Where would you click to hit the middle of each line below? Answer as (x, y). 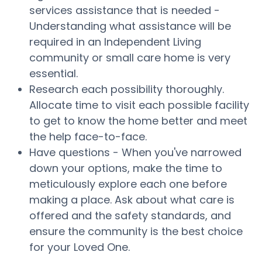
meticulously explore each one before (128, 184)
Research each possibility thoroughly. (127, 89)
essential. (54, 73)
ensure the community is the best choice (136, 231)
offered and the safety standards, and (130, 216)
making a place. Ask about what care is (132, 200)
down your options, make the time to (126, 168)
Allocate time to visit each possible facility (139, 105)
